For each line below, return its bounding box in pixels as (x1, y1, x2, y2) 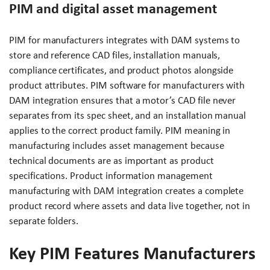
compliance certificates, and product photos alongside (9, 64, 234, 76)
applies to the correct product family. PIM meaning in (9, 124, 231, 136)
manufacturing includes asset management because (9, 139, 224, 151)
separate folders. (9, 215, 79, 227)
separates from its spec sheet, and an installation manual (9, 109, 246, 121)
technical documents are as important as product (9, 154, 214, 166)
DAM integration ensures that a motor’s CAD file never (9, 94, 236, 106)
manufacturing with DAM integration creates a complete (9, 184, 244, 196)
